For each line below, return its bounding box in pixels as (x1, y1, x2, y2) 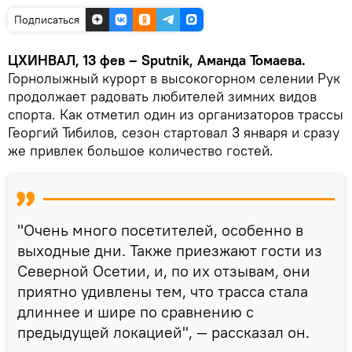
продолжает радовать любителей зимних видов (8, 86, 317, 105)
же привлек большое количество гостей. (8, 141, 273, 159)
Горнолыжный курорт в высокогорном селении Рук (8, 68, 340, 87)
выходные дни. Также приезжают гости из (17, 240, 322, 260)
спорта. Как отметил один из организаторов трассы (8, 104, 343, 123)
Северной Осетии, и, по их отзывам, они (17, 260, 310, 280)
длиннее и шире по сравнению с (17, 301, 254, 321)
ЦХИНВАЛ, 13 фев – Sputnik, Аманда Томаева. (8, 50, 306, 69)
